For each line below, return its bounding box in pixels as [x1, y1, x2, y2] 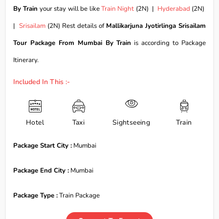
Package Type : [13, 191, 58, 200]
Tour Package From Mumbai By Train [13, 38, 131, 47]
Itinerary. [13, 55, 39, 65]
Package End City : [13, 166, 69, 175]
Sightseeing [112, 117, 151, 127]
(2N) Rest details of [45, 21, 106, 30]
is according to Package [131, 38, 206, 47]
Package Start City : [13, 141, 72, 150]
